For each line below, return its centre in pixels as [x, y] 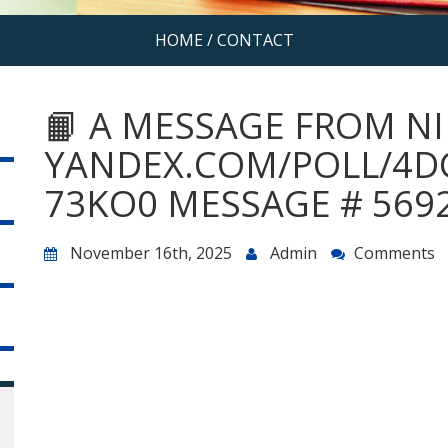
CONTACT [255, 40]
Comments [394, 253]
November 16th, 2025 [151, 253]
